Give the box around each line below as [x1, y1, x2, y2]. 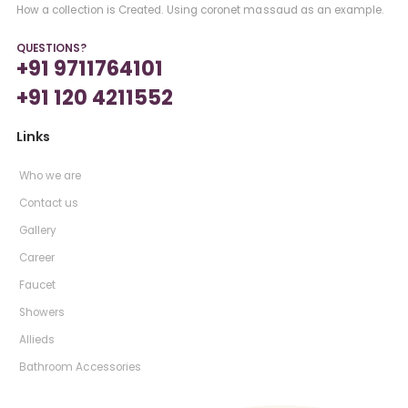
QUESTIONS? [15, 40, 87, 56]
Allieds [18, 332, 56, 348]
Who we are [18, 168, 82, 184]
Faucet [18, 278, 56, 293]
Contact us [18, 196, 79, 211]
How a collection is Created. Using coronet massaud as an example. [15, 3, 383, 18]
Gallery [18, 223, 57, 239]
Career [18, 250, 56, 266]
